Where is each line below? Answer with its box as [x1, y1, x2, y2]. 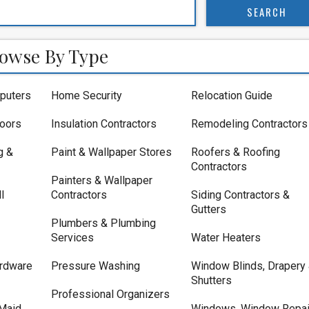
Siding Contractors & [190, 188, 290, 201]
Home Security [51, 89, 122, 102]
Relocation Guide [190, 89, 272, 102]
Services [51, 231, 94, 244]
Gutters [190, 203, 226, 216]
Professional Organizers [51, 288, 170, 301]
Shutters [190, 274, 232, 287]
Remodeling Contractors [190, 117, 308, 130]
